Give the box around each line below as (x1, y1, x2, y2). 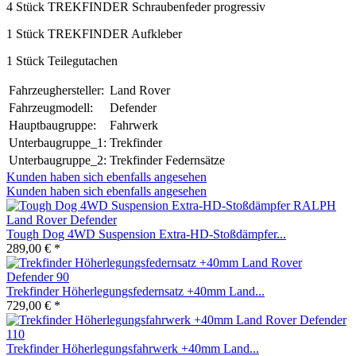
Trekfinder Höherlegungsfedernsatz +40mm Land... (6, 284, 265, 298)
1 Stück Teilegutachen (6, 53, 118, 68)
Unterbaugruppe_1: (9, 135, 106, 149)
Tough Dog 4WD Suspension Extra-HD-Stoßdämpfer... (6, 226, 286, 241)
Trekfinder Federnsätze (110, 153, 225, 167)
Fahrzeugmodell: (9, 100, 93, 114)
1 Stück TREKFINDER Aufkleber (6, 26, 182, 41)
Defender (110, 100, 157, 114)
